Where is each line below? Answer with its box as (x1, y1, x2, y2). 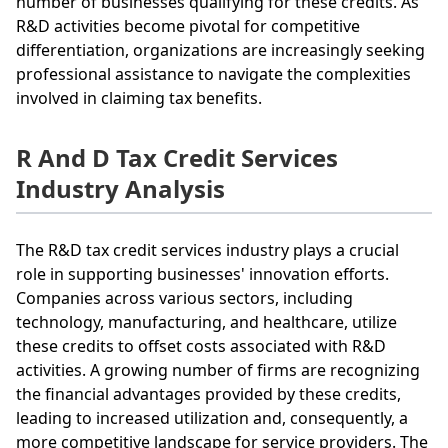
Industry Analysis (16, 171, 225, 205)
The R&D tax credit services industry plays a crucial (16, 238, 399, 261)
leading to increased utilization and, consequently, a (16, 406, 408, 429)
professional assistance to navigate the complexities (16, 62, 411, 85)
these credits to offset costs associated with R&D (16, 334, 386, 357)
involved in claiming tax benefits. (16, 86, 262, 109)
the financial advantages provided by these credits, (16, 382, 401, 405)
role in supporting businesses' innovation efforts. (16, 262, 389, 285)
